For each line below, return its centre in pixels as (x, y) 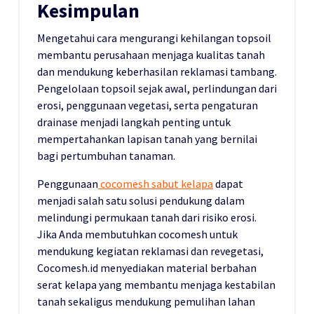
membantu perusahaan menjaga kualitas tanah (151, 55)
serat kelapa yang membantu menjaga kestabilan (156, 285)
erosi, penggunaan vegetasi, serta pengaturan (148, 105)
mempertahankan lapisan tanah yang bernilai (147, 139)
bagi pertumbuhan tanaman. (106, 156)
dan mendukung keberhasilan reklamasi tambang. (157, 72)
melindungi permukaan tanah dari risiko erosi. (147, 218)
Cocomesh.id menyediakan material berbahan (147, 268)
